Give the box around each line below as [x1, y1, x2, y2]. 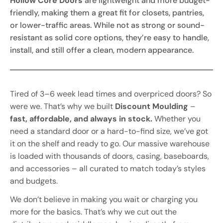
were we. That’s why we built [10, 101, 115, 112]
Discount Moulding [115, 101, 188, 112]
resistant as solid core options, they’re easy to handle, [10, 32, 209, 43]
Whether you [152, 113, 201, 124]
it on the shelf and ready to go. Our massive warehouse [10, 138, 210, 149]
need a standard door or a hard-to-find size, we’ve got [10, 126, 208, 137]
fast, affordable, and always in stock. [10, 113, 152, 124]
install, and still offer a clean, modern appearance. [10, 45, 194, 56]
